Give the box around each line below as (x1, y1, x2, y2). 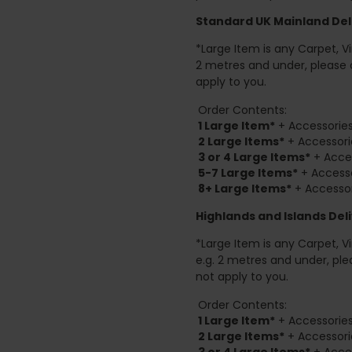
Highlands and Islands (196, 207, 326, 224)
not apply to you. (196, 268, 288, 284)
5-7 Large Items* (198, 164, 298, 181)
